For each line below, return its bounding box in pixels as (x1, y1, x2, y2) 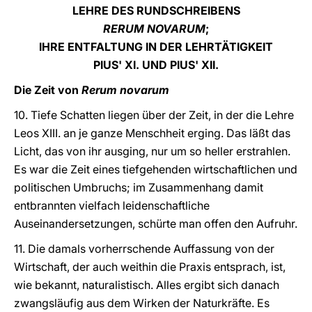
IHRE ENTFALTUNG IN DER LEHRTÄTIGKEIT (39, 40, 273, 54)
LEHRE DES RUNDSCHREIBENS (72, 3, 240, 17)
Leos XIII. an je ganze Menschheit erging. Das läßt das (14, 126, 290, 140)
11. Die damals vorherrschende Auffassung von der (14, 242, 274, 256)
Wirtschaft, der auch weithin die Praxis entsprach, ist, (14, 260, 286, 274)
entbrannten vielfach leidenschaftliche (14, 198, 210, 212)
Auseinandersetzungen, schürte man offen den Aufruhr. (14, 217, 297, 231)
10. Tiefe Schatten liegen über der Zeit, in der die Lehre (14, 108, 294, 122)
